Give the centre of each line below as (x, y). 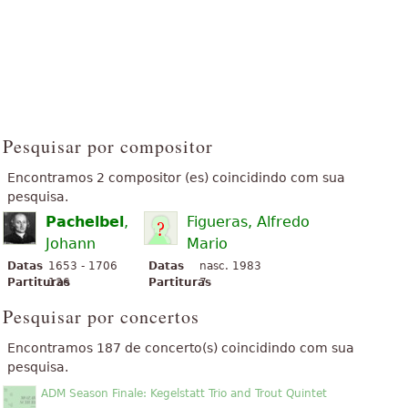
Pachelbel (85, 221)
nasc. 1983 (230, 265)
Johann (71, 243)
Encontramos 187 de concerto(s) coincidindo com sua (181, 347)
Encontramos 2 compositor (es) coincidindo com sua (176, 177)
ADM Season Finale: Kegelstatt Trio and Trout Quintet (184, 393)
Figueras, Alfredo (248, 221)
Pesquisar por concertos (101, 316)
